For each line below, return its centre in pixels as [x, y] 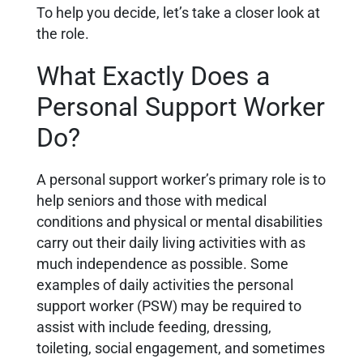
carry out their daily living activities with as [171, 243]
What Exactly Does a [153, 77]
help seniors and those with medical [152, 201]
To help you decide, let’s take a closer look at [178, 13]
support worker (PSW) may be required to [169, 307]
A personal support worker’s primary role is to [181, 180]
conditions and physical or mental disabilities [179, 222]
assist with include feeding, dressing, [154, 328]
